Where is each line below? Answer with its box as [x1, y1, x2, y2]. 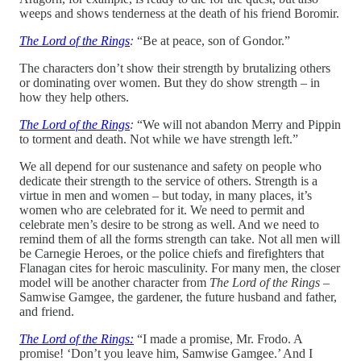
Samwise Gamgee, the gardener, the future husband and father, [19, 289, 337, 304]
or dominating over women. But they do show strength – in [19, 75, 320, 89]
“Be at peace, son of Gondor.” [137, 33, 290, 48]
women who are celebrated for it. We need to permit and [19, 202, 305, 217]
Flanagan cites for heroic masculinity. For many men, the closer [19, 260, 340, 275]
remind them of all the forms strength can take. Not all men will [19, 231, 340, 246]
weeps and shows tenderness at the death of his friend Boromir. [19, 6, 339, 20]
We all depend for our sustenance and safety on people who [19, 159, 322, 173]
